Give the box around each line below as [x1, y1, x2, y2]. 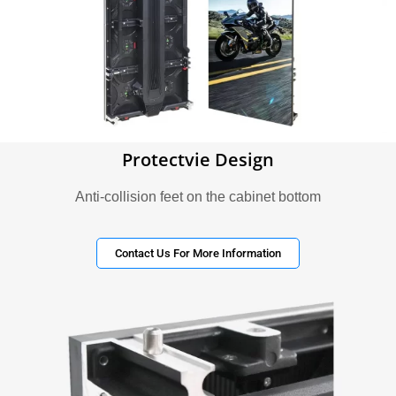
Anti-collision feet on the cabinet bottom [75, 188, 321, 204]
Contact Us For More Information [115, 247, 281, 261]
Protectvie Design [122, 147, 274, 171]
